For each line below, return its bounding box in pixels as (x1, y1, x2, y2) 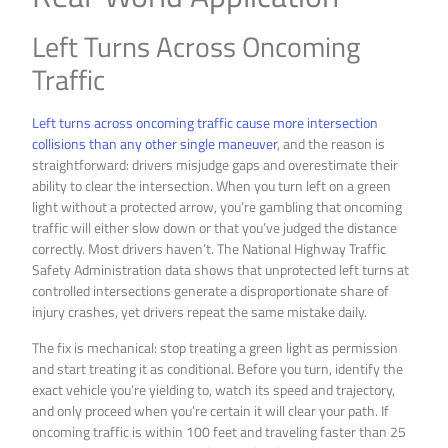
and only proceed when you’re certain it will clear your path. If (32, 399, 390, 421)
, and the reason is (277, 133, 386, 155)
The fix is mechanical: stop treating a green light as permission (32, 336, 399, 358)
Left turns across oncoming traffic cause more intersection (32, 112, 379, 134)
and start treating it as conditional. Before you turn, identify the (32, 357, 404, 379)
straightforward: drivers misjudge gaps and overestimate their (32, 154, 399, 176)
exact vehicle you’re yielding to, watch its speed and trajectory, (32, 378, 396, 400)
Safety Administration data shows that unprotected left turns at (32, 259, 410, 281)
